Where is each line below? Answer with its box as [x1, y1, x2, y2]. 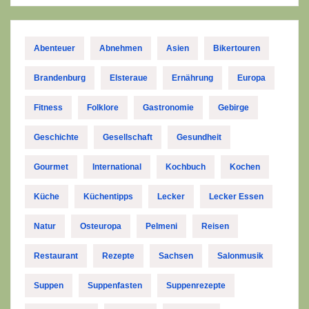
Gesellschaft [103, 132, 152, 142]
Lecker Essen [209, 191, 263, 201]
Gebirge [218, 102, 249, 112]
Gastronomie [143, 102, 194, 112]
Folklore [87, 102, 119, 112]
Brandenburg [34, 72, 86, 83]
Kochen [230, 161, 260, 172]
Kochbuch [166, 161, 206, 172]
